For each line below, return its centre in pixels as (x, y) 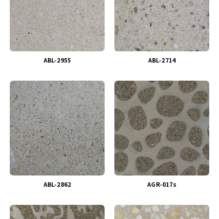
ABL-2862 (57, 184)
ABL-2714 (162, 60)
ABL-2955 (57, 60)
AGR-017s (162, 184)
